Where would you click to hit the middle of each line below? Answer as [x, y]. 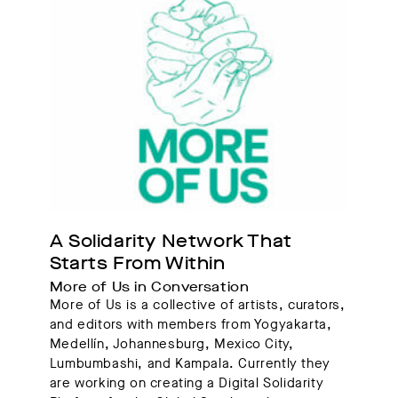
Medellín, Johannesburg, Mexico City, [171, 344]
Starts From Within [137, 264]
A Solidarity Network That [171, 242]
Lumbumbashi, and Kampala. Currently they [190, 364]
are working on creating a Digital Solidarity [187, 383]
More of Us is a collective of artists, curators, [197, 305]
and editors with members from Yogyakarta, [191, 325]
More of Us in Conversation [149, 287]
